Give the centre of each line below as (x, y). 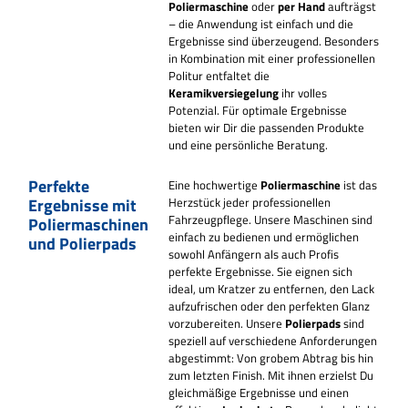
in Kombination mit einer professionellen (272, 58)
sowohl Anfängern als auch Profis (254, 255)
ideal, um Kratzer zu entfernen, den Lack (272, 289)
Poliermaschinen (88, 225)
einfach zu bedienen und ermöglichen (264, 237)
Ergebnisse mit (82, 206)
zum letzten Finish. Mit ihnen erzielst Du (271, 376)
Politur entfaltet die (219, 75)
